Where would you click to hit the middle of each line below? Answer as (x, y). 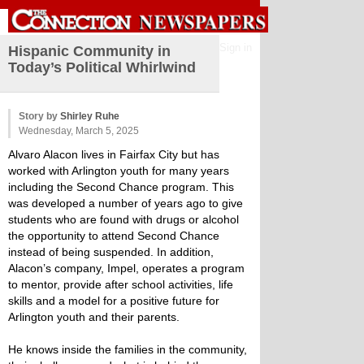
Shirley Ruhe (90, 116)
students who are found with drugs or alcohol (123, 219)
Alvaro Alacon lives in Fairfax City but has (114, 154)
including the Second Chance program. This (121, 187)
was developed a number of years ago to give (126, 203)
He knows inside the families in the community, (128, 349)
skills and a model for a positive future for (114, 301)
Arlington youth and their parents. (94, 317)
